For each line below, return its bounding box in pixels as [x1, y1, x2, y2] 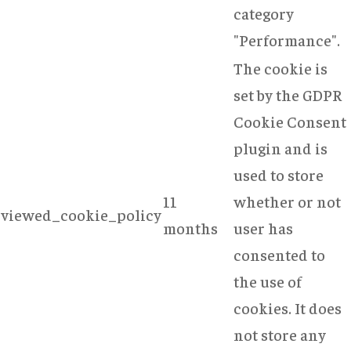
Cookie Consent [233, 110, 346, 131]
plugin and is [233, 137, 327, 157]
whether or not [233, 190, 341, 211]
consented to [233, 244, 325, 264]
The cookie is [233, 57, 327, 78]
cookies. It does [233, 297, 342, 317]
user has [233, 217, 293, 237]
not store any [233, 324, 326, 344]
